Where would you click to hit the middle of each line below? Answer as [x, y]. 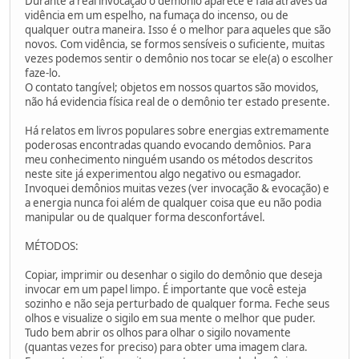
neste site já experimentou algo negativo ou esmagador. [163, 173]
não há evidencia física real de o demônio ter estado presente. [177, 101]
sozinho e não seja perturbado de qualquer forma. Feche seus [177, 303]
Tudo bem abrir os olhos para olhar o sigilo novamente [158, 332]
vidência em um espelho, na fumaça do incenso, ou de [157, 15]
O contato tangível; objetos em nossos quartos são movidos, [172, 87]
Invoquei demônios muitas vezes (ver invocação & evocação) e [177, 188]
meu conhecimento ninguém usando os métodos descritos [169, 159]
